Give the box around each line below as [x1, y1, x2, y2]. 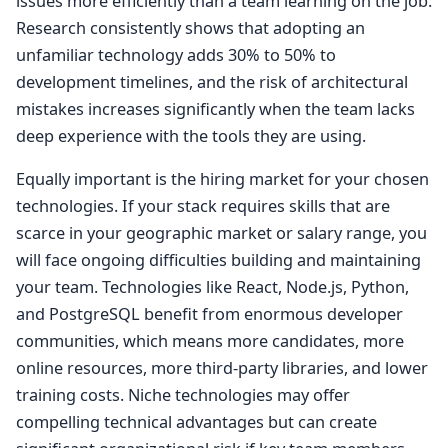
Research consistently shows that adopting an [16, 17, 365, 40]
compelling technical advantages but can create [16, 411, 377, 434]
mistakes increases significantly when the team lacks [16, 98, 415, 121]
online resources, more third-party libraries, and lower [16, 357, 428, 380]
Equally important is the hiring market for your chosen [16, 168, 429, 191]
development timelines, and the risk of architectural [16, 71, 408, 94]
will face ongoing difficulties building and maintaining [16, 249, 421, 272]
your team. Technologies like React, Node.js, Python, [16, 276, 409, 299]
